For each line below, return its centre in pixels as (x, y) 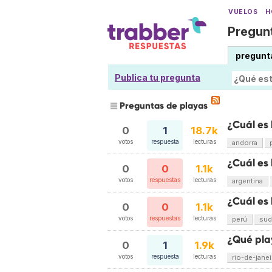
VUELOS (243, 12)
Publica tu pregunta (158, 77)
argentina (247, 181)
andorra (245, 143)
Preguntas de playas (164, 106)
